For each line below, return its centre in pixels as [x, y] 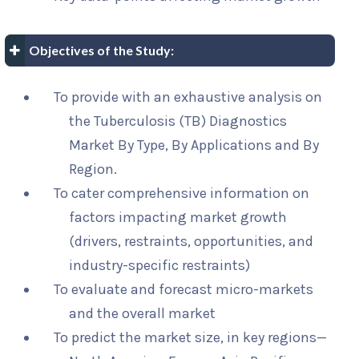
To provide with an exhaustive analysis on [188, 97]
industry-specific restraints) [160, 266]
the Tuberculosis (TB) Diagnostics [178, 121]
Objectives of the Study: [101, 50]
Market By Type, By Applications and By [194, 145]
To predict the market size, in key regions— [190, 338]
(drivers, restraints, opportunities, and [192, 242]
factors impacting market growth [178, 218]
